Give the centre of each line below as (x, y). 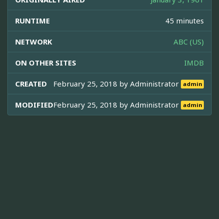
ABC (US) (189, 41)
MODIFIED (34, 104)
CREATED (31, 83)
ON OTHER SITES (46, 62)
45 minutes (185, 20)
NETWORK (34, 41)
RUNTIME (33, 20)
